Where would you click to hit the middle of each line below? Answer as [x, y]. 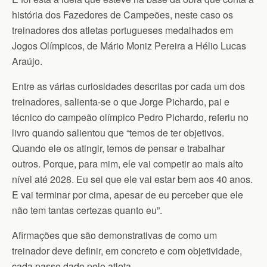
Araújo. [27, 61]
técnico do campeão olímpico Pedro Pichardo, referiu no [130, 117]
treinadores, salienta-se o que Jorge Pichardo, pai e [121, 101]
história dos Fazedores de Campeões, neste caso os [122, 14]
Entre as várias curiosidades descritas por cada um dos [128, 86]
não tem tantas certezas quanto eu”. [87, 210]
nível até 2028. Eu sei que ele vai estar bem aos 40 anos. [132, 179]
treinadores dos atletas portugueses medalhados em [122, 30]
